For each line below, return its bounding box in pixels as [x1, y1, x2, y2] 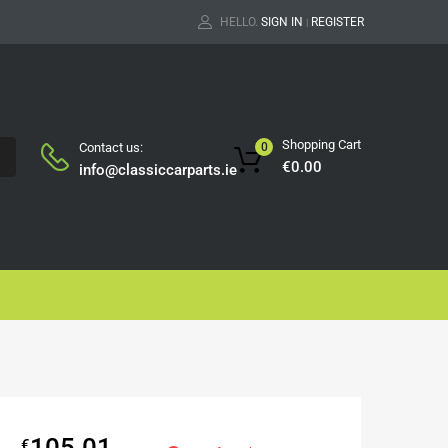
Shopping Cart [282, 137, 361, 153]
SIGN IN [261, 14, 303, 29]
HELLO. [220, 14, 258, 29]
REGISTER [311, 14, 364, 29]
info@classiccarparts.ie [79, 160, 237, 179]
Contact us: [79, 139, 143, 155]
